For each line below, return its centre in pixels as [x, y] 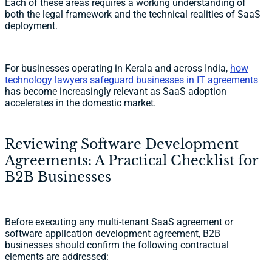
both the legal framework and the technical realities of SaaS [133, 15]
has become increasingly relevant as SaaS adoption [116, 92]
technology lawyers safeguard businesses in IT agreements [131, 80]
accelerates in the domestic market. [80, 103]
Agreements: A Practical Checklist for [131, 161]
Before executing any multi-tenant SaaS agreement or [119, 222]
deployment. [31, 26]
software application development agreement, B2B [113, 234]
